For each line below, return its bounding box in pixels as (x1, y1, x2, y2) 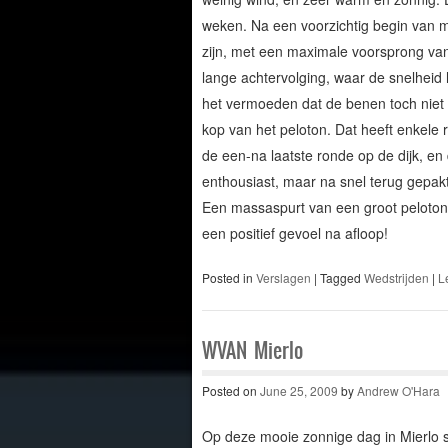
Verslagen (255, 268, 311, 286)
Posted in (201, 268, 256, 286)
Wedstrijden (363, 268, 429, 286)
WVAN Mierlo (201, 334, 303, 366)
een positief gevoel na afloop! (201, 222, 388, 243)
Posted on (201, 381, 260, 399)
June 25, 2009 (259, 381, 338, 399)
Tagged (319, 268, 364, 286)
